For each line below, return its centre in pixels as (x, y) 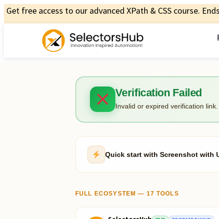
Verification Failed (158, 93)
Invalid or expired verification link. (166, 106)
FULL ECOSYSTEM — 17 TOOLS (127, 193)
